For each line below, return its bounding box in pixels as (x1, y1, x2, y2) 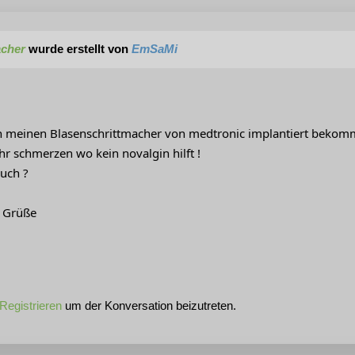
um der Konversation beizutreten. (62, 299, 236, 313)
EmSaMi (132, 42, 177, 56)
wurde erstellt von (25, 42, 132, 56)
